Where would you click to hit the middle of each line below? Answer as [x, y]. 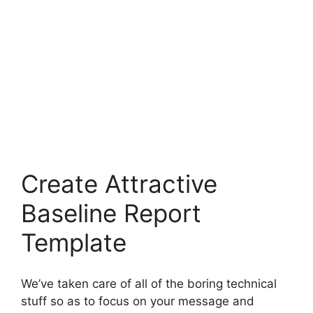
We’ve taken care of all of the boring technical [149, 283]
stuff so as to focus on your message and [138, 301]
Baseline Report [111, 213]
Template [74, 242]
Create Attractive [119, 184]
